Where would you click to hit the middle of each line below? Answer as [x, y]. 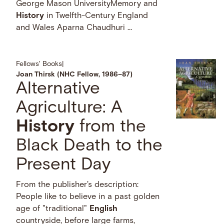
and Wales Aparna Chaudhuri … [74, 28]
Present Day [63, 165]
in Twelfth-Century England [96, 16]
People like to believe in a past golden [88, 197]
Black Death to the [89, 146]
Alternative [58, 89]
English [104, 209]
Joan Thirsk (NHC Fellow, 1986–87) [74, 75]
